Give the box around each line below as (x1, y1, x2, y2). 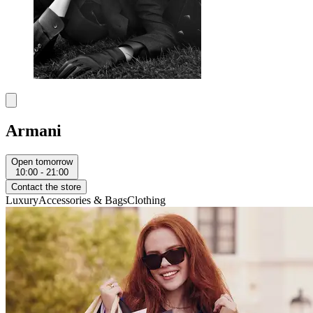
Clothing (127, 194, 166, 207)
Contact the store (11, 182, 81, 193)
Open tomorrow (11, 156, 73, 168)
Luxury (6, 194, 38, 207)
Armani (6, 122, 61, 140)
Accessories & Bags (38, 194, 127, 207)
